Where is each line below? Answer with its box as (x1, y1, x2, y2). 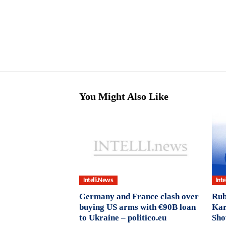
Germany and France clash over (79, 191, 199, 201)
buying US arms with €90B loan (79, 202, 196, 212)
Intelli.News (83, 176, 114, 184)
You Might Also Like (79, 91, 168, 102)
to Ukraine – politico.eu (79, 212, 166, 222)
